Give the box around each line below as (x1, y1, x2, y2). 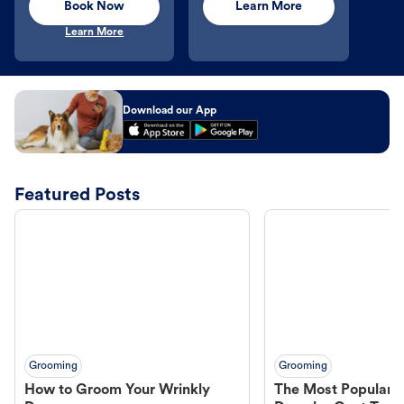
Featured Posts (14, 186, 140, 205)
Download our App (123, 105, 216, 116)
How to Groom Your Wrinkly (24, 382, 210, 398)
